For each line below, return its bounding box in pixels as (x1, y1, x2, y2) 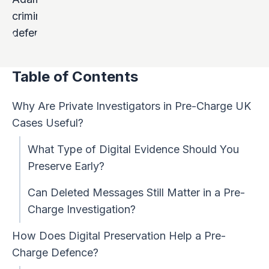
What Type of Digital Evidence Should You (27, 142, 239, 156)
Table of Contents (11, 67, 138, 85)
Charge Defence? (11, 246, 98, 259)
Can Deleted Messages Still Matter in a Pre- (27, 186, 245, 199)
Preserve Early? (27, 159, 104, 172)
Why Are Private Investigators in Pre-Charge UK (11, 99, 251, 112)
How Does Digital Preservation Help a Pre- (11, 229, 226, 242)
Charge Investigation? (27, 202, 136, 216)
